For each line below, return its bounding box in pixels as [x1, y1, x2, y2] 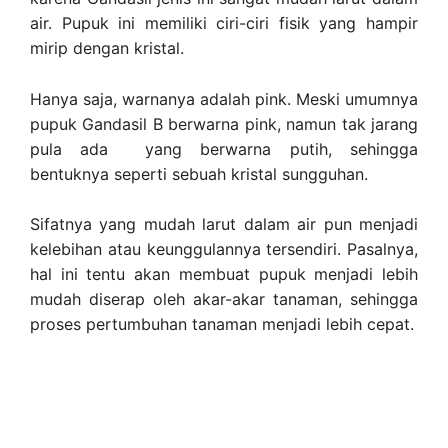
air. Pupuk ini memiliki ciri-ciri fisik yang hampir [30, 13, 418, 34]
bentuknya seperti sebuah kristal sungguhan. [30, 163, 368, 184]
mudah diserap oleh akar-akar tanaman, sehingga [30, 289, 418, 310]
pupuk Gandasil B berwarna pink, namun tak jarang [30, 113, 418, 134]
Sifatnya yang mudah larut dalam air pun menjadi [30, 214, 418, 235]
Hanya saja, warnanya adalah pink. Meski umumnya [30, 88, 418, 109]
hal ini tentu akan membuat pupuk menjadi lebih [30, 264, 418, 285]
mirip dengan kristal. [30, 38, 184, 59]
